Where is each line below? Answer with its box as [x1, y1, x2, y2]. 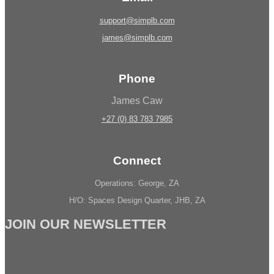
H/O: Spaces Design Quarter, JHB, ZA [68, 196, 206, 206]
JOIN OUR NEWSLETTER [5, 216, 166, 232]
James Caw [111, 95, 163, 106]
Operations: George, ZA [95, 179, 179, 188]
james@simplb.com [102, 32, 172, 42]
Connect [113, 154, 161, 167]
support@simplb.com [99, 15, 175, 25]
